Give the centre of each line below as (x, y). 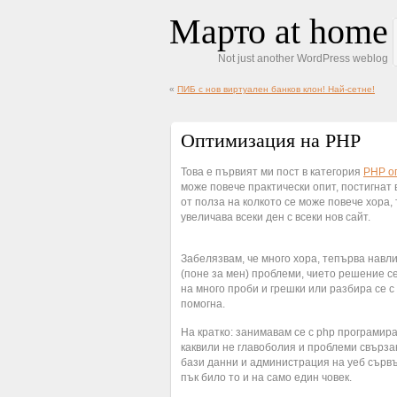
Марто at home (279, 31)
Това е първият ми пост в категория (272, 172)
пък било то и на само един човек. (266, 378)
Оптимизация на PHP (271, 140)
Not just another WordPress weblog (303, 58)
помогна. (203, 304)
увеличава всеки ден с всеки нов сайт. (276, 217)
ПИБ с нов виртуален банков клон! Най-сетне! (276, 89)
